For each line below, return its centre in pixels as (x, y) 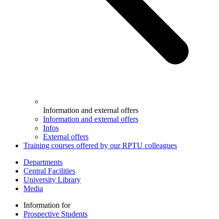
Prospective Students (55, 214)
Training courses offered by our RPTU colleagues (100, 145)
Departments (43, 162)
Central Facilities (49, 171)
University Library (52, 179)
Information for (47, 205)
